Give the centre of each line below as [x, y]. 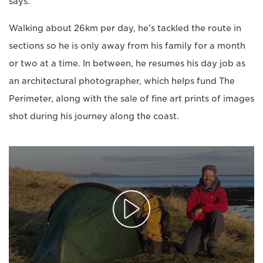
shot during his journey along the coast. [94, 116]
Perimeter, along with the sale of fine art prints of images [131, 98]
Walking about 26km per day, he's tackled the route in [125, 28]
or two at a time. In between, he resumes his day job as [127, 63]
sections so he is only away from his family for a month [127, 45]
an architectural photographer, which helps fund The [122, 81]
